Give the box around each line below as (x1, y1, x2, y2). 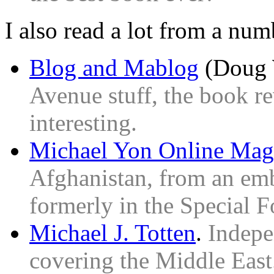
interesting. (29, 109, 137, 136)
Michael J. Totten (29, 219, 196, 246)
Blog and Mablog (29, 54, 199, 81)
